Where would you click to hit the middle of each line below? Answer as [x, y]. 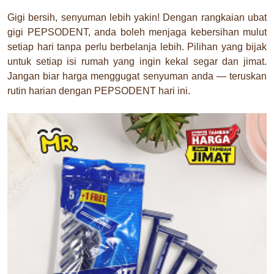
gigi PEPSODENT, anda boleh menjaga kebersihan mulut [137, 32]
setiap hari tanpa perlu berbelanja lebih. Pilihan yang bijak [137, 46]
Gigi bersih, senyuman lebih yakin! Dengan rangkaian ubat [137, 17]
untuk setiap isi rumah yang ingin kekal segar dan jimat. [137, 61]
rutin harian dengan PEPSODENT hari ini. [99, 91]
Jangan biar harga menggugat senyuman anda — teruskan [137, 76]
